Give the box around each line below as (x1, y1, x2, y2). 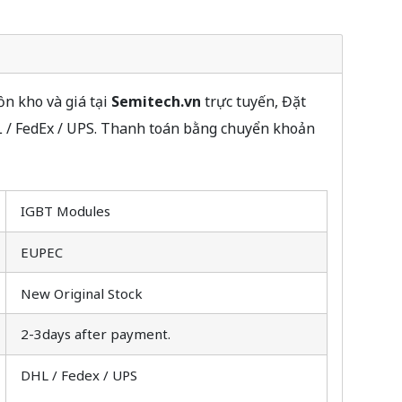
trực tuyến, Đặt (200, 91, 306, 111)
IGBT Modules (21, 202, 110, 221)
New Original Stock (21, 284, 143, 302)
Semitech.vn (110, 91, 201, 111)
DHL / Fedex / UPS (21, 366, 137, 385)
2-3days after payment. (21, 325, 170, 344)
